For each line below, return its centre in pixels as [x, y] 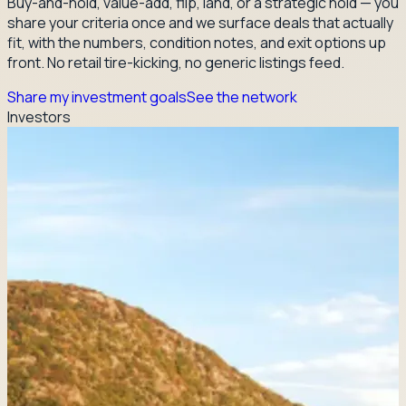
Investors [39, 116]
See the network [242, 97]
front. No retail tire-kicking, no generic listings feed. [176, 62]
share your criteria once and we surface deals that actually [200, 22]
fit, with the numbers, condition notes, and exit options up [197, 42]
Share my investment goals [97, 97]
